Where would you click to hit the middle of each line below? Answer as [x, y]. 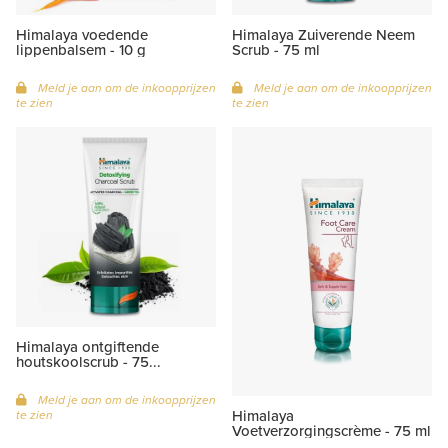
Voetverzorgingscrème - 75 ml [331, 430]
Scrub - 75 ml [276, 49]
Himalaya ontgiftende [87, 346]
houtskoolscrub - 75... [88, 361]
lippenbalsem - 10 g [81, 49]
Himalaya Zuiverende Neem [323, 34]
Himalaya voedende [82, 34]
